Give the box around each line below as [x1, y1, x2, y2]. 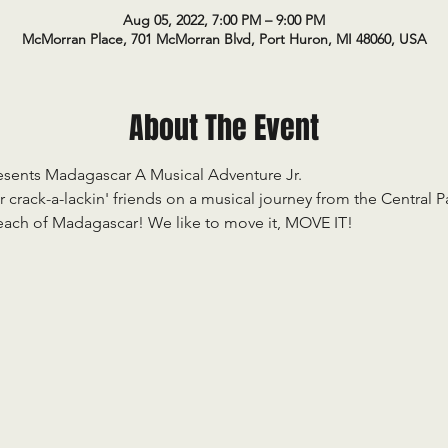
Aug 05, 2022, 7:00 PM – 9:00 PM [123, 11, 325, 29]
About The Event [129, 106, 319, 150]
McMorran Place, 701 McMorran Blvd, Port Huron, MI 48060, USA [21, 30, 427, 48]
